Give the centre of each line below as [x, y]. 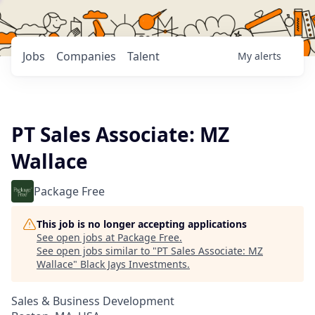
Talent [143, 56]
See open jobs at [77, 237]
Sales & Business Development [93, 301]
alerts [268, 56]
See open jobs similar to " [97, 251]
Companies [86, 56]
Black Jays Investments [134, 264]
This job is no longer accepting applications [142, 224]
